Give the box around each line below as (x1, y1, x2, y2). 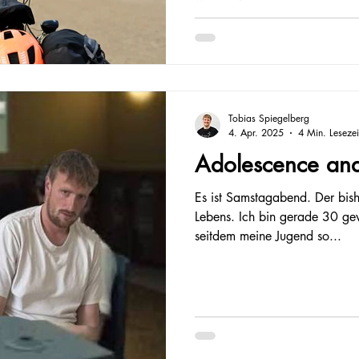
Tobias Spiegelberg (228, 111, 309, 125)
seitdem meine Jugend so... (195, 228, 341, 244)
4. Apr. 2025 (228, 126, 284, 139)
